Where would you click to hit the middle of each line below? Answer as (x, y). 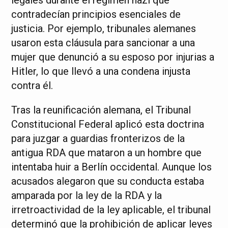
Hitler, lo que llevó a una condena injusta (101, 72)
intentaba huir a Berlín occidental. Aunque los (112, 167)
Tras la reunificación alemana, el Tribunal (101, 110)
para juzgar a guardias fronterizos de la (98, 139)
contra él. (32, 86)
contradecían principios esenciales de (96, 15)
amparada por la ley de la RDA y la (87, 196)
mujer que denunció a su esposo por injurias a (113, 57)
